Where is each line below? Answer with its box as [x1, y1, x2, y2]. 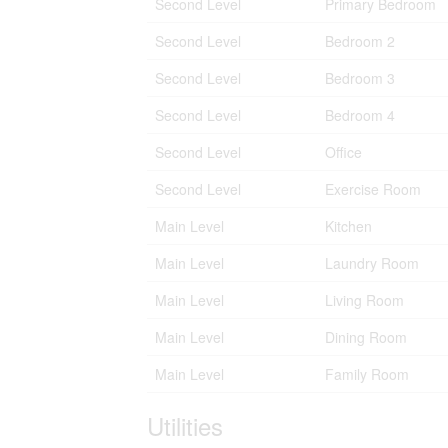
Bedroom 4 [325, 105, 395, 125]
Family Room [325, 364, 409, 384]
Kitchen [325, 216, 372, 236]
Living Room [325, 290, 404, 310]
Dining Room [325, 327, 407, 347]
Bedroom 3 [325, 68, 395, 88]
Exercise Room [325, 179, 421, 199]
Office [325, 142, 362, 162]
